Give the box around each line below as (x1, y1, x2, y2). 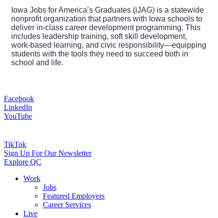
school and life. (11, 58, 63, 67)
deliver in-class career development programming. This (11, 23, 200, 32)
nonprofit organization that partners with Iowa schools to (11, 14, 202, 23)
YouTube (4, 111, 32, 120)
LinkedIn (4, 103, 32, 111)
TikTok (4, 140, 26, 149)
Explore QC (4, 158, 41, 166)
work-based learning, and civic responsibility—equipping (11, 40, 206, 49)
